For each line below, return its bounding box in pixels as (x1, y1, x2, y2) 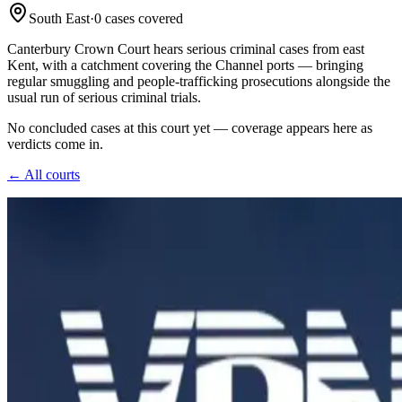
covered (135, 10, 183, 26)
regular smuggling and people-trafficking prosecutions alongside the (7, 73, 390, 89)
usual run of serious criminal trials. (7, 89, 201, 105)
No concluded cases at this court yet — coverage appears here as (7, 119, 372, 135)
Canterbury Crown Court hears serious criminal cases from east (7, 40, 364, 57)
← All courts (7, 166, 80, 182)
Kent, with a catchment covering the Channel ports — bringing (7, 57, 363, 73)
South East (29, 10, 90, 26)
